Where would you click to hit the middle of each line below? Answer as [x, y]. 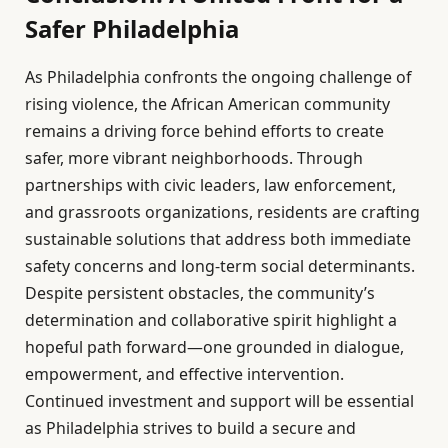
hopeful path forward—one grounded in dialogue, [214, 346]
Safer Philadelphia [132, 28]
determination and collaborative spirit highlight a [211, 319]
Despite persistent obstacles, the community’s [200, 292]
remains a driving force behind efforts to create [204, 130]
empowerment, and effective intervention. [184, 373]
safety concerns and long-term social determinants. [220, 265]
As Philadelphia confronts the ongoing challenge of [218, 76]
